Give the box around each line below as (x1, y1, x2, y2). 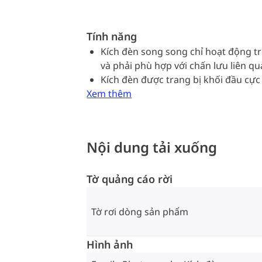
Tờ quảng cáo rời (87, 172, 173, 186)
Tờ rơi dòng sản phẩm (91, 205, 188, 218)
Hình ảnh (87, 237, 133, 251)
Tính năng (87, 29, 137, 43)
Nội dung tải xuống (87, 137, 217, 157)
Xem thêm (87, 87, 132, 100)
